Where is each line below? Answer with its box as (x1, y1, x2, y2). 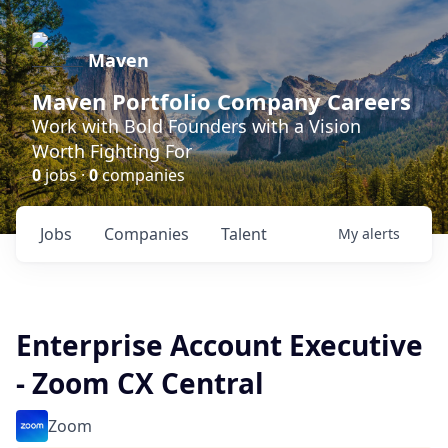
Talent (221, 223, 267, 245)
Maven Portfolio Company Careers (32, 86, 411, 116)
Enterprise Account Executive (16, 326, 423, 364)
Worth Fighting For (32, 139, 192, 163)
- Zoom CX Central (16, 364, 264, 402)
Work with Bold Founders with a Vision (32, 114, 361, 138)
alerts (362, 224, 400, 243)
